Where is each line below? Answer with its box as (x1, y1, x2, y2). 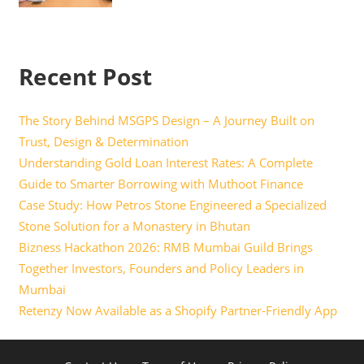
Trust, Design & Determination (18, 133, 188, 150)
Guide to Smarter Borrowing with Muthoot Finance (18, 175, 303, 193)
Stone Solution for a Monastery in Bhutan (18, 218, 250, 235)
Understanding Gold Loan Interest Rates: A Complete (18, 154, 313, 171)
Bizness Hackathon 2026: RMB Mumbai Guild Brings (18, 239, 313, 256)
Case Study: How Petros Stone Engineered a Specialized (18, 197, 327, 214)
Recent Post (18, 61, 152, 93)
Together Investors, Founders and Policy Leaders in (18, 260, 304, 277)
